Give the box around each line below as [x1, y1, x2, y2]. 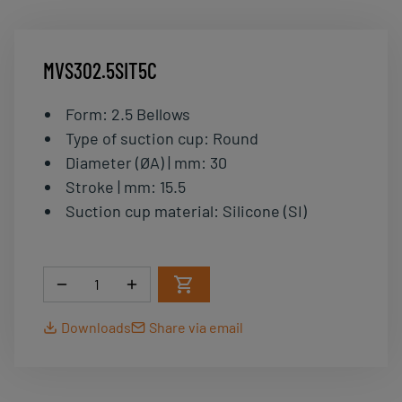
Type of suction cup [65, 128, 204, 148]
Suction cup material [65, 201, 214, 221]
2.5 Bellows [110, 104, 190, 124]
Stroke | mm [65, 177, 151, 197]
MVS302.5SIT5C [43, 57, 157, 83]
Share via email [149, 319, 243, 336]
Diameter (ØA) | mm [65, 153, 201, 172]
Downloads [61, 319, 131, 336]
